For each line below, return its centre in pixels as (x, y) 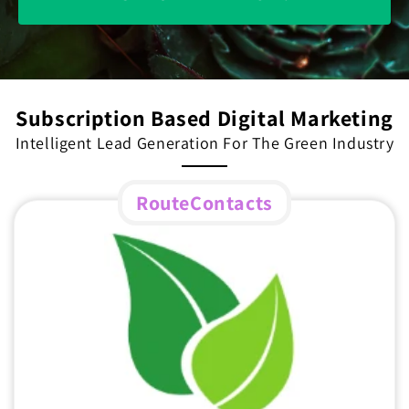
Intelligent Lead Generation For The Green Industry (204, 142)
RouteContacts (204, 203)
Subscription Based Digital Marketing (204, 117)
